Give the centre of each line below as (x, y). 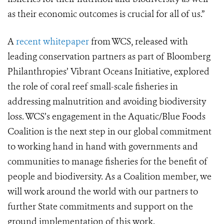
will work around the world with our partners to (103, 192)
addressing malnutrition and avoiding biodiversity (107, 102)
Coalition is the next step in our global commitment (109, 132)
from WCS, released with (138, 42)
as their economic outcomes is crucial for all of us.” (106, 14)
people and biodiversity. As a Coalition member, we (109, 177)
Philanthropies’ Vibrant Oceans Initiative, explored (108, 72)
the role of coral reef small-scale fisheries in (93, 87)
